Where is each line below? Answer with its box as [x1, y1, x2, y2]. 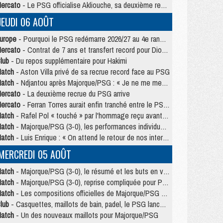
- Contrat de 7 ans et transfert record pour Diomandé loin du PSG [20, 44, 162, 55]
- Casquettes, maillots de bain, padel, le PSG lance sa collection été [9, 199, 160, 210]
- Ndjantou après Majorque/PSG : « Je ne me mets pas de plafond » [14, 77, 162, 88]
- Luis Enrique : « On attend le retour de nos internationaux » [14, 132, 163, 143]
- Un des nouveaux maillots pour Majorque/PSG [14, 210, 158, 221]
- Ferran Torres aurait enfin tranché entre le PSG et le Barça [20, 99, 163, 110]
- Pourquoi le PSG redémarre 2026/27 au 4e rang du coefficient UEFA [16, 33, 160, 44]
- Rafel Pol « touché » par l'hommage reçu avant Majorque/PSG [14, 110, 162, 121]
